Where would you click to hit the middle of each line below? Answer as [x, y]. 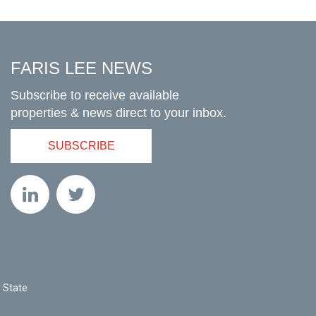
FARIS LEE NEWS [81, 68]
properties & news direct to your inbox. [119, 113]
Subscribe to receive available [95, 96]
